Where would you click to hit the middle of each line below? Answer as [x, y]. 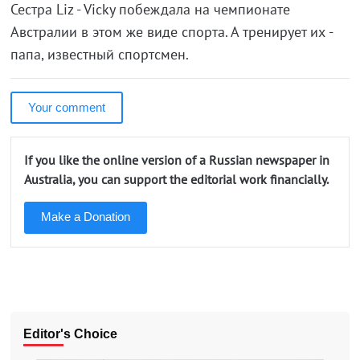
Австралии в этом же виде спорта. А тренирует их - [171, 32]
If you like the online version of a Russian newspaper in [176, 160]
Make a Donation [85, 217]
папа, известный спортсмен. [99, 54]
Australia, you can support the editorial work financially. [176, 179]
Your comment [66, 107]
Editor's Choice [70, 334]
